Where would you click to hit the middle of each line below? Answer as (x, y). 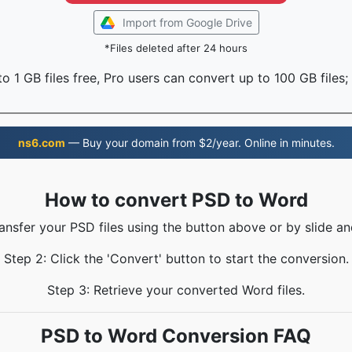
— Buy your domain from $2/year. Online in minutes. (200, 143)
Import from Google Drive (187, 22)
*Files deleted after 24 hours (176, 48)
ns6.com (41, 143)
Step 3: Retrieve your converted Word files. (176, 290)
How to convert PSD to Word (176, 200)
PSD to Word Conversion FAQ (176, 336)
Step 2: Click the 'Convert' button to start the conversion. (176, 258)
